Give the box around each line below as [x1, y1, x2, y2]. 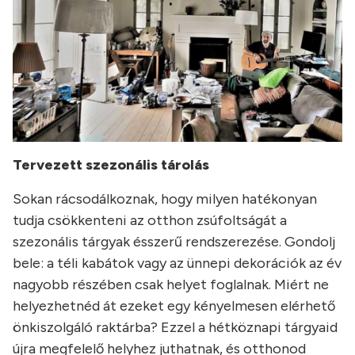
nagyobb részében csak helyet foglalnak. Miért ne [13, 276, 329, 294]
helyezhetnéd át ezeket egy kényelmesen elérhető [13, 297, 335, 315]
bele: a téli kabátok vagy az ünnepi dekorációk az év [13, 254, 342, 273]
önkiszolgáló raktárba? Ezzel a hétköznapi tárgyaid [13, 319, 338, 337]
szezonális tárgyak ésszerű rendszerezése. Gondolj [13, 233, 335, 251]
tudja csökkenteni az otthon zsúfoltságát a [13, 212, 287, 230]
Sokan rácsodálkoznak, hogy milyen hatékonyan [13, 190, 317, 208]
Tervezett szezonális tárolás [13, 156, 209, 174]
